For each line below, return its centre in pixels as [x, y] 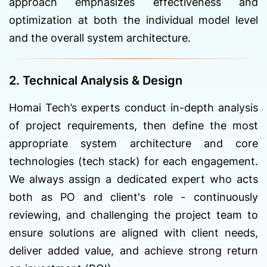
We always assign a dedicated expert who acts [133, 179]
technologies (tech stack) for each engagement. [133, 161]
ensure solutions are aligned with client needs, [133, 232]
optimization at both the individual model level [133, 20]
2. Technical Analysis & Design [96, 80]
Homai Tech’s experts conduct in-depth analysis [133, 107]
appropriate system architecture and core [133, 143]
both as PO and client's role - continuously [133, 197]
